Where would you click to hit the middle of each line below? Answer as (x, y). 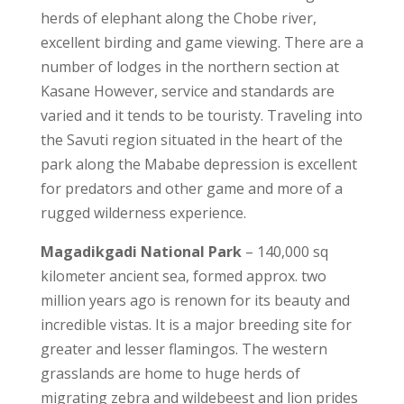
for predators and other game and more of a (191, 188)
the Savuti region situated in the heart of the (191, 140)
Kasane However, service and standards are (187, 91)
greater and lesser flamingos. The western (184, 349)
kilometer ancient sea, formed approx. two (183, 276)
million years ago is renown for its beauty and (195, 300)
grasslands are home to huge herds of (170, 373)
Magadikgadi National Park (141, 252)
